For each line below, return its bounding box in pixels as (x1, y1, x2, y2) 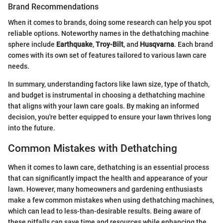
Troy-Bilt (96, 40, 123, 48)
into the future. (8, 123, 55, 132)
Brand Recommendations (8, 1, 99, 11)
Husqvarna (140, 40, 174, 48)
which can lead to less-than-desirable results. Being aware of (8, 207, 201, 216)
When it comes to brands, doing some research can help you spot (8, 18, 212, 26)
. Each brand (174, 40, 213, 48)
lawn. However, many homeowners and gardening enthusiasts (8, 185, 203, 194)
